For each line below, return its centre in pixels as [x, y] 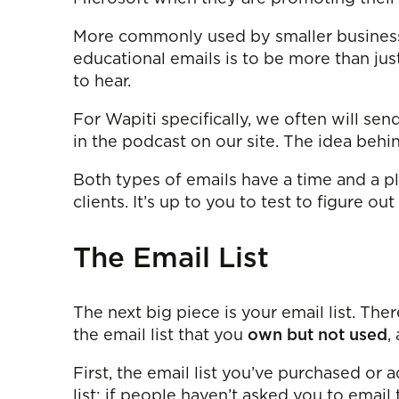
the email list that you [160, 336]
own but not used [318, 336]
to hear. [102, 81]
